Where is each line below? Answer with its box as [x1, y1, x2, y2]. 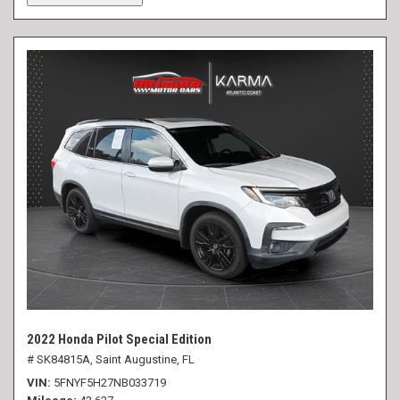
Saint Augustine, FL [96, 352, 195, 366]
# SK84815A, [27, 352, 93, 366]
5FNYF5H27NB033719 [54, 375, 166, 389]
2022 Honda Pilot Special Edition [27, 330, 212, 347]
